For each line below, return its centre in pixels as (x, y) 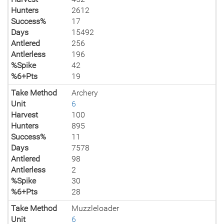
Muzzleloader (95, 208)
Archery (85, 93)
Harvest (24, 115)
